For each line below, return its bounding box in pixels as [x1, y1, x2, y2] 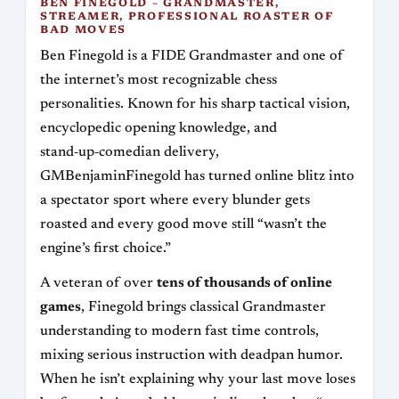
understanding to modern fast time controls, [40, 324, 319, 339]
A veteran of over [40, 276, 157, 291]
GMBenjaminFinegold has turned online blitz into [40, 169, 354, 184]
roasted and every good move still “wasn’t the [40, 217, 327, 232]
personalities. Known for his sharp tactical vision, [40, 97, 350, 112]
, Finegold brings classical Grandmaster [81, 300, 326, 315]
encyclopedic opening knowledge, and [40, 121, 277, 136]
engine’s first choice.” [40, 241, 171, 256]
